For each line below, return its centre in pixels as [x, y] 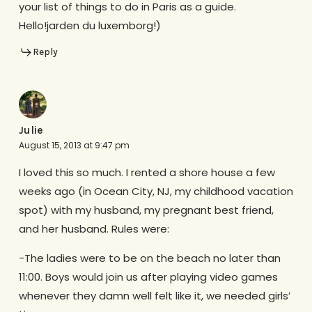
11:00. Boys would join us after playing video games [148, 277]
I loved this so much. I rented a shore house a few [147, 172]
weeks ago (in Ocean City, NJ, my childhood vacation [156, 191]
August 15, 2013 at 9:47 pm [74, 145]
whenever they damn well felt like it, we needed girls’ [154, 296]
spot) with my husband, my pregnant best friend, [146, 210]
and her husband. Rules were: [94, 229]
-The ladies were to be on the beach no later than [149, 258]
